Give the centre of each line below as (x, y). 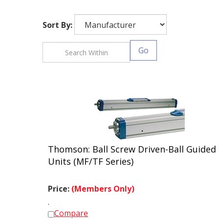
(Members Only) (103, 184)
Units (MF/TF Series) (91, 157)
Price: (60, 184)
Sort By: (57, 25)
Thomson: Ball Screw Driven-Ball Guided (132, 145)
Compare (71, 209)
